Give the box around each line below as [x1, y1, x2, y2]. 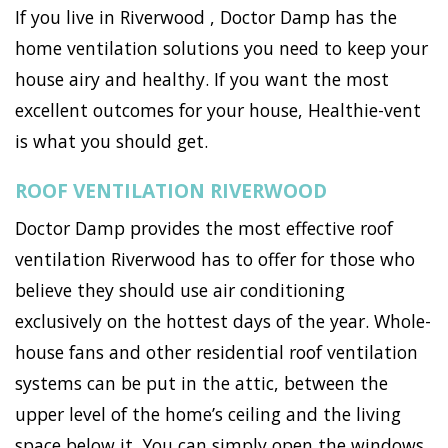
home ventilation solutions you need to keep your [15, 35, 428, 60]
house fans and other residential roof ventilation [15, 340, 418, 365]
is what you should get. [15, 128, 208, 153]
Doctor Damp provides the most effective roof [15, 216, 393, 241]
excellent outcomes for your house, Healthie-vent [15, 97, 421, 122]
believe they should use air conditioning [15, 278, 345, 303]
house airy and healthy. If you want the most [15, 66, 389, 91]
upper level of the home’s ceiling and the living [15, 402, 401, 427]
